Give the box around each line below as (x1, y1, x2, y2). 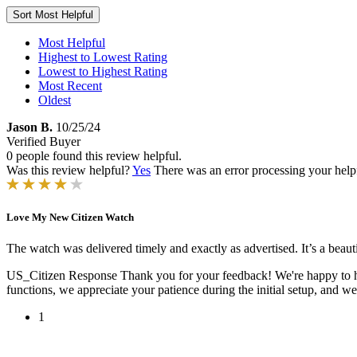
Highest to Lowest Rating (38, 50, 167, 64)
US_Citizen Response (6, 269, 117, 283)
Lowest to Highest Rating (38, 65, 167, 78)
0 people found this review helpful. (6, 149, 182, 163)
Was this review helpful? (6, 163, 132, 177)
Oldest (38, 93, 71, 107)
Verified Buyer (6, 135, 80, 148)
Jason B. (6, 120, 53, 134)
